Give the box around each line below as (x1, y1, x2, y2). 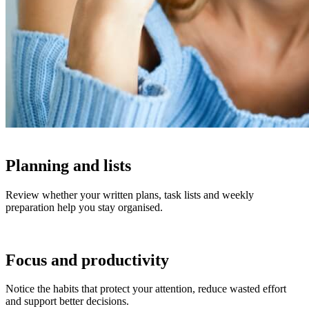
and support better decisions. (6, 295, 129, 308)
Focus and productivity (6, 250, 169, 269)
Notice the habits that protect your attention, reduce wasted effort (6, 283, 286, 295)
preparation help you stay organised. (6, 201, 163, 213)
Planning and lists (6, 156, 131, 175)
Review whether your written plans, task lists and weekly (6, 188, 254, 201)
